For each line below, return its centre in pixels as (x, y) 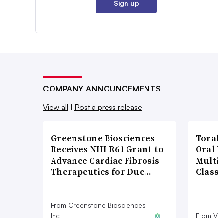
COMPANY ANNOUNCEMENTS (102, 89)
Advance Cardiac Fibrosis (105, 161)
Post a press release (108, 107)
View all (55, 107)
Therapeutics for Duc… (101, 172)
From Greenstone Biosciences (98, 205)
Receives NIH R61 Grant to (107, 149)
